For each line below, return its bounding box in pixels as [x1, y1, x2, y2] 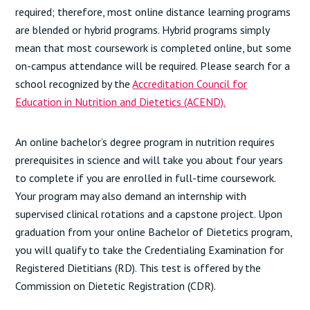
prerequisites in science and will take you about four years [15, 153, 284, 167]
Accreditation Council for [132, 77, 248, 91]
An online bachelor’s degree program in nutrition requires [15, 135, 275, 149]
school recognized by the [15, 77, 133, 91]
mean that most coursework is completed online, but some [15, 41, 292, 55]
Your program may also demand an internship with [15, 189, 247, 203]
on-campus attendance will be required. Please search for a [15, 59, 291, 73]
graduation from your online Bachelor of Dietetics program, [15, 225, 293, 239]
